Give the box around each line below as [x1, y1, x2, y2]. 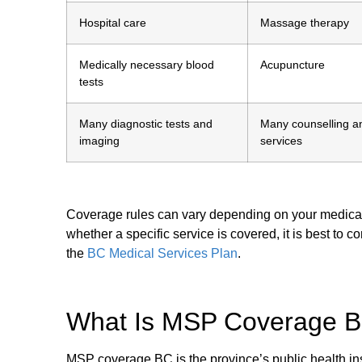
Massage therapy [260, 15, 349, 29]
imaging [79, 133, 120, 147]
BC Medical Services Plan [87, 246, 238, 260]
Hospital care [79, 15, 146, 29]
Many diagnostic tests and [79, 116, 213, 130]
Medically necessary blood [79, 57, 214, 71]
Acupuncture [260, 57, 325, 71]
